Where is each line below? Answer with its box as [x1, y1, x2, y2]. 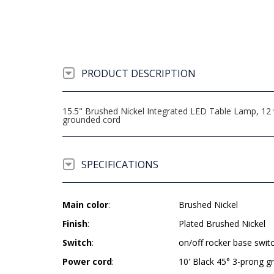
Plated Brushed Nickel [179, 218, 265, 229]
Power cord [62, 256, 112, 267]
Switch [62, 237, 92, 248]
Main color [62, 199, 108, 210]
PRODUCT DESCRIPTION [81, 67, 196, 80]
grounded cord [62, 114, 120, 125]
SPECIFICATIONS [81, 158, 158, 171]
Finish [62, 218, 87, 229]
